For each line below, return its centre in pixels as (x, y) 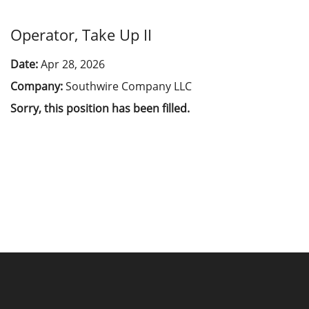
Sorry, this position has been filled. (100, 108)
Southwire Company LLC (129, 86)
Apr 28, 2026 (73, 64)
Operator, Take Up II (81, 34)
